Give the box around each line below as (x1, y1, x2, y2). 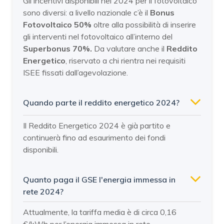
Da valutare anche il (92, 43, 166, 54)
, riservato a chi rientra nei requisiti (65, 55, 185, 66)
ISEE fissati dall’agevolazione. (23, 67, 128, 78)
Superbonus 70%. (23, 43, 92, 54)
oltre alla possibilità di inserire (93, 19, 196, 30)
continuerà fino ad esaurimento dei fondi (23, 132, 165, 143)
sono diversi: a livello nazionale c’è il (23, 7, 150, 18)
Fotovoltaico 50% (23, 19, 93, 30)
